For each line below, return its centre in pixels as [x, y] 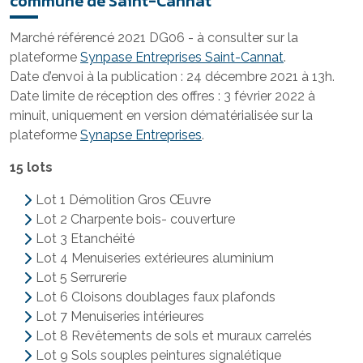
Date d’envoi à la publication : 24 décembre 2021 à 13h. [172, 77]
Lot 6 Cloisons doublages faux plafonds [156, 297]
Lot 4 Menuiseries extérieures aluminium [155, 258]
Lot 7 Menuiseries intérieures [120, 316]
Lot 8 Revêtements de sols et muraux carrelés [174, 336]
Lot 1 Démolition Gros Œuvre [123, 200]
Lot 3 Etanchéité [85, 239]
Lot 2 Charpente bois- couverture [135, 219]
